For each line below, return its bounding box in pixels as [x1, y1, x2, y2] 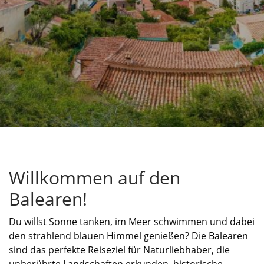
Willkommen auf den [9, 165, 180, 190]
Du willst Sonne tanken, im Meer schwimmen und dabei [9, 214, 255, 228]
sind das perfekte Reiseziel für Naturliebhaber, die [9, 243, 230, 256]
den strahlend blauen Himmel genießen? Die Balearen [9, 229, 248, 242]
